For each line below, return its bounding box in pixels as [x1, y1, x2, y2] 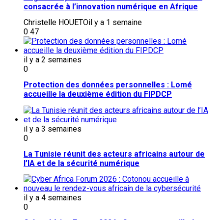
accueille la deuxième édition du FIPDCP [24, 89, 172, 99]
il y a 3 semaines [24, 124, 82, 134]
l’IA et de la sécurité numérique [24, 158, 139, 168]
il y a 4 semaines [24, 193, 82, 203]
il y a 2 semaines [24, 55, 82, 65]
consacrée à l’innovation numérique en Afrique [24, 1, 198, 11]
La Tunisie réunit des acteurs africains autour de [24, 149, 205, 159]
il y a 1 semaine [88, 18, 142, 27]
